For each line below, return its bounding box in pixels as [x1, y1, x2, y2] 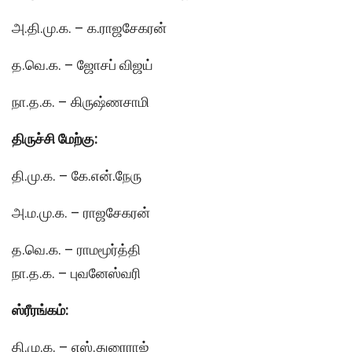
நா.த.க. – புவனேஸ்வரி [12, 264, 141, 281]
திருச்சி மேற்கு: [12, 130, 98, 147]
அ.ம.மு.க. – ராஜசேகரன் [12, 203, 150, 221]
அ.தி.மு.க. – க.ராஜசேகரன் [12, 19, 167, 36]
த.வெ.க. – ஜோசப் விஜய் [12, 56, 153, 73]
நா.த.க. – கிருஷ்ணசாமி [12, 93, 149, 110]
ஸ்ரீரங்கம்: [12, 301, 69, 318]
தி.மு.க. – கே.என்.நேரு [12, 167, 141, 184]
